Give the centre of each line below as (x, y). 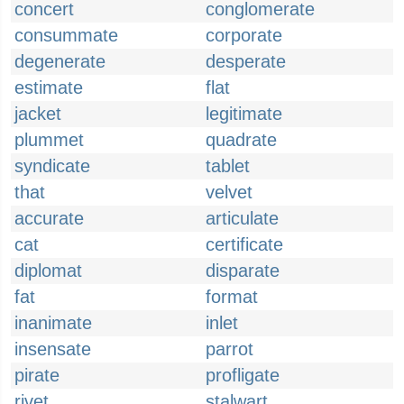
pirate (37, 375)
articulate (242, 218)
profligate (243, 375)
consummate (66, 35)
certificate (244, 244)
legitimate (244, 114)
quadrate (241, 140)
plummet (49, 140)
